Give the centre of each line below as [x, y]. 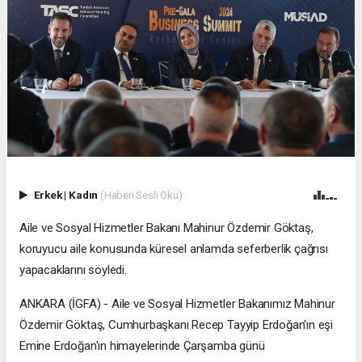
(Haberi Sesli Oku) [141, 195]
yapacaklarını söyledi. [73, 270]
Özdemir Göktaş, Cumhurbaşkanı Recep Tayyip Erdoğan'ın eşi [177, 325]
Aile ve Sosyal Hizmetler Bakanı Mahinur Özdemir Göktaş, [166, 228]
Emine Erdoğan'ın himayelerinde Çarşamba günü [142, 346]
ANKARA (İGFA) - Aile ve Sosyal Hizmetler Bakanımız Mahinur [177, 304]
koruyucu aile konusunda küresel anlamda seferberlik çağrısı [174, 249]
